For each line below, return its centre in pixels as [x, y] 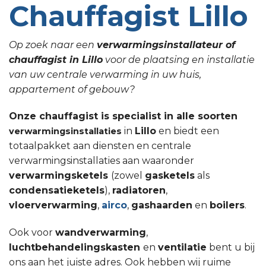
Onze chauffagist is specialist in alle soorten [123, 116]
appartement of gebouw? [72, 89]
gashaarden [162, 205]
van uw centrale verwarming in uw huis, [105, 74]
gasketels [170, 176]
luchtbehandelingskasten [76, 248]
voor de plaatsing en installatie [179, 59]
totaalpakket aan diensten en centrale [100, 146]
